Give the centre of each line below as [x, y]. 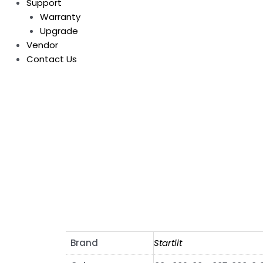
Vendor [42, 45]
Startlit [168, 242]
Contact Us [52, 59]
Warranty [60, 16]
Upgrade [59, 31]
